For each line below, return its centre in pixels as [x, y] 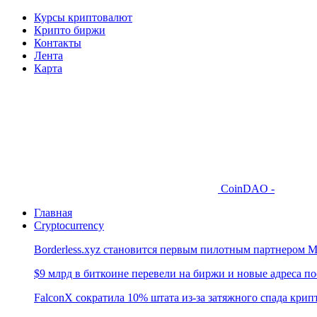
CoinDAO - [248, 189]
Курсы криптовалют [83, 17]
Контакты [58, 43]
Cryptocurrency [69, 225]
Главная [53, 213]
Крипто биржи [70, 30]
